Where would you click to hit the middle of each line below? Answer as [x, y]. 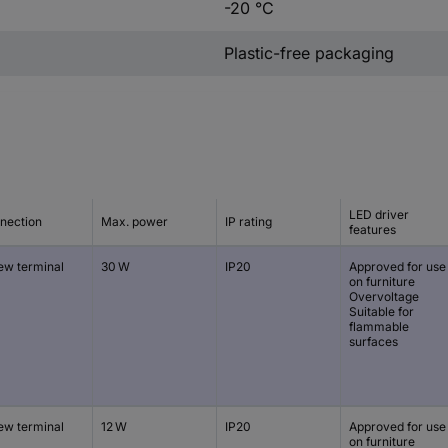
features [372, 229]
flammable [379, 326]
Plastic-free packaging [308, 52]
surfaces [373, 341]
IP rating [248, 222]
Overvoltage [384, 296]
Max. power [134, 222]
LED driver [379, 214]
